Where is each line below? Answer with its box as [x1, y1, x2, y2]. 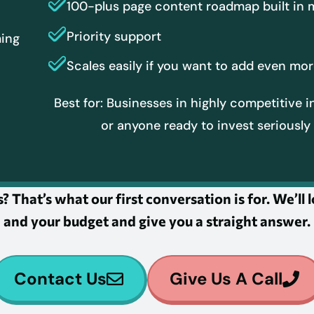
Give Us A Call [169, 268, 282, 290]
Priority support [67, 27, 162, 45]
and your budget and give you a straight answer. [4, 212, 310, 230]
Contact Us [13, 268, 107, 290]
